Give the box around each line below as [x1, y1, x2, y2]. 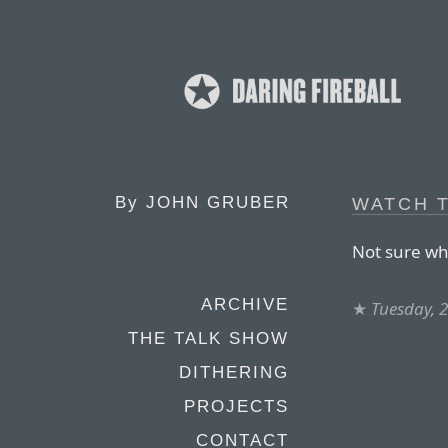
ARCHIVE [201, 295, 289, 314]
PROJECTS [184, 397, 289, 416]
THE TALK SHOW [128, 329, 289, 348]
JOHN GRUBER [146, 193, 290, 212]
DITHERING [179, 363, 289, 382]
